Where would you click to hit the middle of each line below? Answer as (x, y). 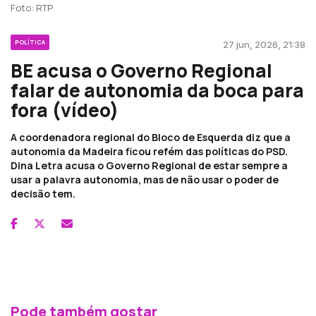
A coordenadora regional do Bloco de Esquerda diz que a (151, 137)
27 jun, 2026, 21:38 (264, 44)
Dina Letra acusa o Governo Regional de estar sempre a (149, 165)
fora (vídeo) (65, 110)
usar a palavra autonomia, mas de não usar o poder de (145, 179)
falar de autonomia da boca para (157, 90)
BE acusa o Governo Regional (141, 70)
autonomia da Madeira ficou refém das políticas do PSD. (149, 151)
